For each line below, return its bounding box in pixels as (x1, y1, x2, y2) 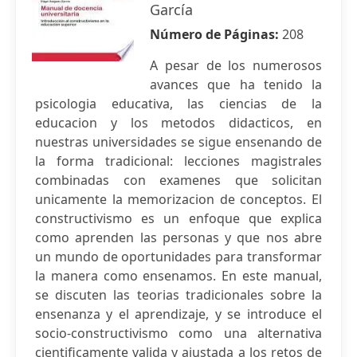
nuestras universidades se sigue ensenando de (35, 133, 322, 151)
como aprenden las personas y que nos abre (35, 229, 322, 246)
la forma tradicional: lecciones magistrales (35, 152, 322, 170)
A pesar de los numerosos (150, 57, 322, 74)
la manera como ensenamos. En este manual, (35, 267, 322, 284)
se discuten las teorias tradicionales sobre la (35, 286, 322, 304)
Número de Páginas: (150, 25, 282, 43)
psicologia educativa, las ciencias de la (35, 95, 322, 112)
